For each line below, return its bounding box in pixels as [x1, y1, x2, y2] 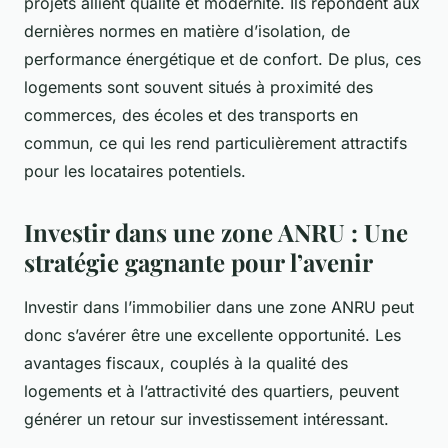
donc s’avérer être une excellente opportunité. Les [24, 325, 401, 346]
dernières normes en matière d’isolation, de [24, 21, 350, 42]
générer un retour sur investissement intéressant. [24, 409, 389, 430]
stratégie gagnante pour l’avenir [24, 246, 373, 279]
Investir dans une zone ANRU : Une [24, 216, 408, 249]
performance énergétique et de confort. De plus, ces [24, 49, 421, 70]
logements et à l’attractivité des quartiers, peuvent [24, 381, 399, 402]
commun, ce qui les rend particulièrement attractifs [24, 133, 407, 154]
